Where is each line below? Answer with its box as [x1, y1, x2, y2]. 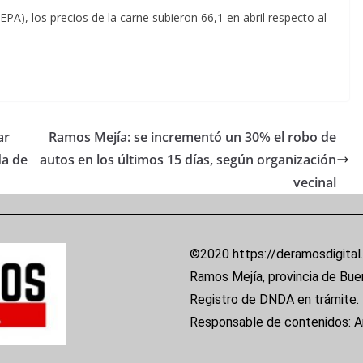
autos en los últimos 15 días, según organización [40, 151, 336, 169]
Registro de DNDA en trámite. [190, 292, 359, 307]
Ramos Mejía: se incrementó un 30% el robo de [49, 128, 336, 146]
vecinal [293, 173, 336, 191]
